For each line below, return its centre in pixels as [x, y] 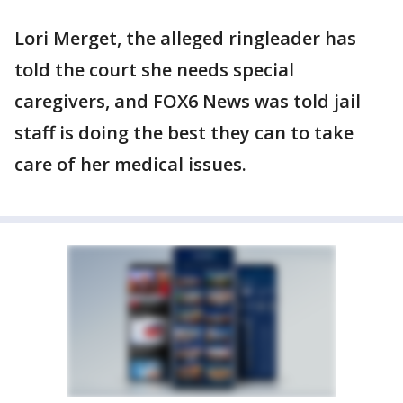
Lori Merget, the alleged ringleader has [185, 38]
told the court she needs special [154, 69]
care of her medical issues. [130, 164]
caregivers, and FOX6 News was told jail [188, 101]
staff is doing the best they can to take [184, 132]
